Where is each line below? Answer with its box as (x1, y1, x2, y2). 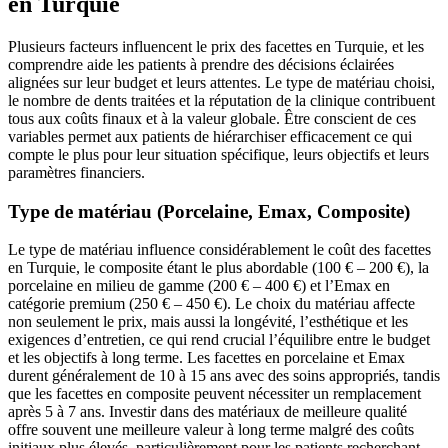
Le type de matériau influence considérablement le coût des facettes (8, 241, 431, 259)
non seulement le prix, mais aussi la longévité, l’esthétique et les (8, 313, 408, 331)
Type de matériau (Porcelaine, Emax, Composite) (8, 200, 410, 222)
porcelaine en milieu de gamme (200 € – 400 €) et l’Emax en (8, 277, 390, 295)
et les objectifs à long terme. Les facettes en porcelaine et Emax (8, 349, 405, 367)
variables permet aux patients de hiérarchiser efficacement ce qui (8, 127, 412, 145)
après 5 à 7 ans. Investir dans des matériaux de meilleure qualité (8, 403, 407, 421)
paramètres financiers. (8, 163, 145, 181)
